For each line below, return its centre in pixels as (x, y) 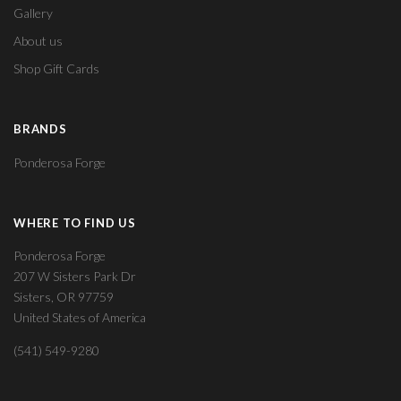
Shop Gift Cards (56, 69)
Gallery (33, 13)
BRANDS (40, 129)
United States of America (80, 317)
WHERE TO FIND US (75, 222)
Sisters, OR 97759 (64, 297)
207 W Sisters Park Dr (75, 276)
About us (38, 41)
